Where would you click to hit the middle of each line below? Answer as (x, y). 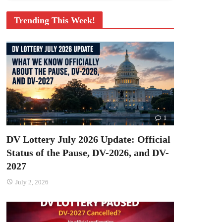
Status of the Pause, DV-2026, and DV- (87, 153)
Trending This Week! (54, 20)
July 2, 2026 (32, 182)
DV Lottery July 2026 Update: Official (88, 139)
